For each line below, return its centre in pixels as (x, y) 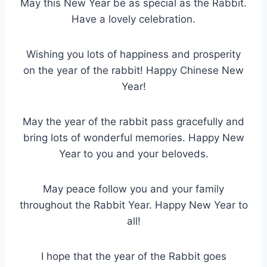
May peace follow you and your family (133, 189)
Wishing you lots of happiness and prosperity (133, 55)
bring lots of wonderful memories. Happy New (133, 138)
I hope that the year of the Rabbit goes (133, 257)
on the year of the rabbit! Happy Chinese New (133, 71)
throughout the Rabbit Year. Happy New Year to (133, 205)
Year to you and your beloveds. (133, 154)
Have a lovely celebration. (133, 19)
